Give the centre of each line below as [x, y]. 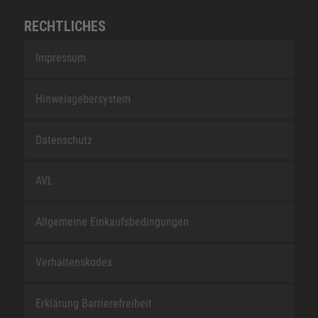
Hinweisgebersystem [83, 99]
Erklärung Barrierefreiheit [93, 303]
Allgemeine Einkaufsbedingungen [112, 221]
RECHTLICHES [65, 26]
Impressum [60, 58]
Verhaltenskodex [73, 263]
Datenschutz [64, 140]
